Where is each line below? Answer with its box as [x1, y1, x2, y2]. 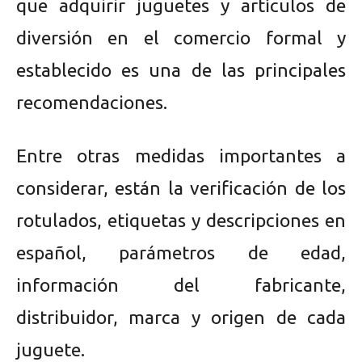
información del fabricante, [16, 275, 346, 296]
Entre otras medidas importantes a [16, 145, 346, 166]
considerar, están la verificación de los [16, 178, 346, 199]
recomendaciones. [16, 92, 167, 113]
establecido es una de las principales [16, 60, 346, 81]
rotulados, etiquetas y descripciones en [16, 210, 346, 231]
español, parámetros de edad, [16, 242, 346, 263]
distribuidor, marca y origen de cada [16, 307, 346, 328]
